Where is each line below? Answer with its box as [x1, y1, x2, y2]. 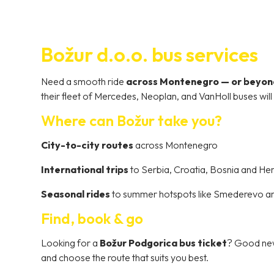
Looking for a [41, 237, 100, 250]
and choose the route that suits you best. [41, 251, 209, 264]
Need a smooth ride [41, 75, 127, 88]
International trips [41, 163, 129, 176]
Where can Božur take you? [41, 111, 223, 130]
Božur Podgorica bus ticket [100, 237, 228, 250]
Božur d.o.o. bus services [41, 42, 259, 67]
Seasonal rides [41, 188, 111, 201]
